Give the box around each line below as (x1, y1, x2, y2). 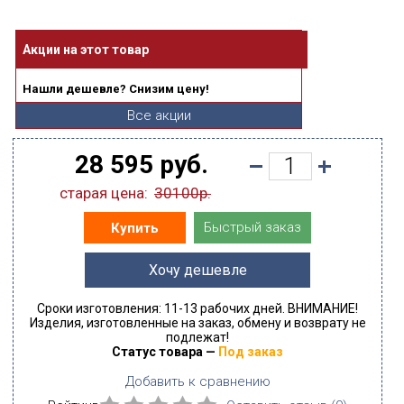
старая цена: (60, 184, 148, 202)
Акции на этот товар (23, 42, 149, 57)
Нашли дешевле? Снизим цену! (23, 82, 209, 96)
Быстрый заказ (204, 219, 301, 235)
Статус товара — (112, 344, 218, 359)
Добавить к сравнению (124, 373, 271, 390)
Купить (111, 219, 159, 236)
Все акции (126, 107, 191, 124)
